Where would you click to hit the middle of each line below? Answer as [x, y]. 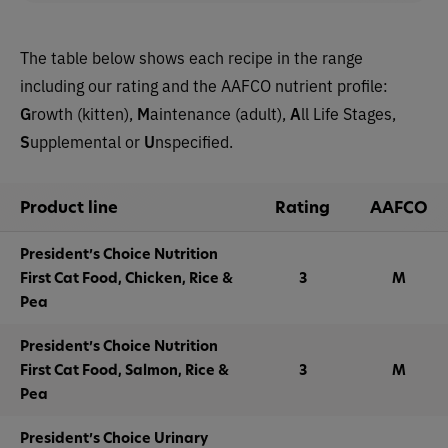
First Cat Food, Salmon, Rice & [124, 369]
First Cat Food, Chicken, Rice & [126, 277]
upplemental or [87, 141]
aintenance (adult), [220, 113]
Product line [69, 207]
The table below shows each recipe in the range [191, 57]
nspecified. [194, 141]
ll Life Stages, [348, 113]
